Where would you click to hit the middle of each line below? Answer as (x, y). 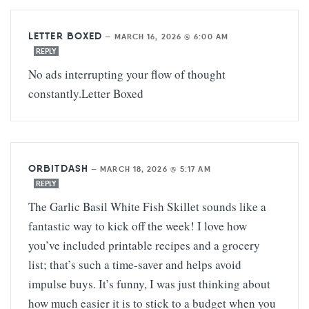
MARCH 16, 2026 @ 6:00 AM (171, 36)
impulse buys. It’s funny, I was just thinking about (149, 283)
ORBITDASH (58, 168)
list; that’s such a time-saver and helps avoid (135, 264)
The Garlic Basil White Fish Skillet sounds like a (147, 206)
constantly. (55, 93)
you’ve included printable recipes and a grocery (144, 245)
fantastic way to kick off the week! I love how (138, 226)
